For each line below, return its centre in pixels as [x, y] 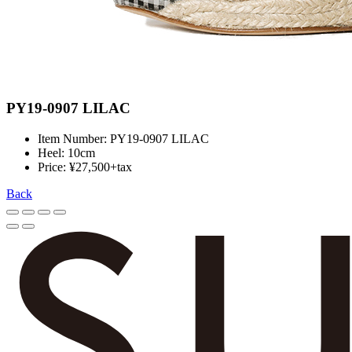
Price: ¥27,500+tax [85, 167]
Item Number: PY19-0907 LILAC [123, 138]
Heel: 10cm [66, 152]
